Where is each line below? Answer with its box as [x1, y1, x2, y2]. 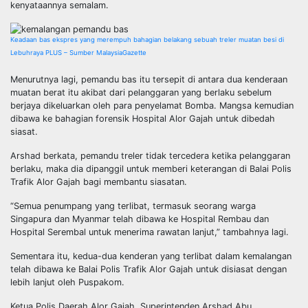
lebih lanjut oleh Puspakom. [10, 277, 124, 288]
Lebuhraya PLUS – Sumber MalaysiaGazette [10, 49, 146, 57]
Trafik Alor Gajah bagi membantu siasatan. [10, 177, 187, 188]
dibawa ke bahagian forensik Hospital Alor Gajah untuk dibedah [10, 113, 275, 124]
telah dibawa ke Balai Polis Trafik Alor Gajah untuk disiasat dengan [10, 264, 287, 275]
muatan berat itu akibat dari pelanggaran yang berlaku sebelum [10, 87, 272, 98]
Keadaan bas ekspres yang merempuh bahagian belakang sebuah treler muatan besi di [10, 36, 284, 44]
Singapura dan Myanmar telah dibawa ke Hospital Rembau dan [10, 214, 269, 225]
